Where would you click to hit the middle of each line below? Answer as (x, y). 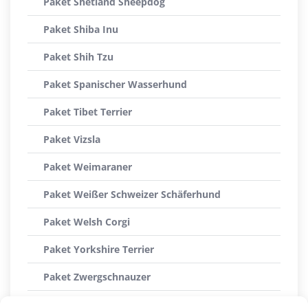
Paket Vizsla (72, 139)
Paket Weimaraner (88, 167)
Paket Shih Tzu (78, 57)
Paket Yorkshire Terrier (99, 249)
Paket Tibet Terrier (88, 112)
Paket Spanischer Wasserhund (115, 84)
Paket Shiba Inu (81, 29)
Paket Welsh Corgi (87, 222)
